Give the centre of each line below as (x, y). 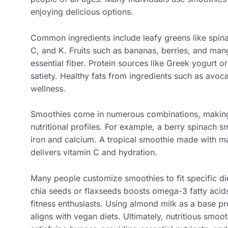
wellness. (48, 88)
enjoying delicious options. (82, 12)
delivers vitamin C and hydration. (94, 152)
